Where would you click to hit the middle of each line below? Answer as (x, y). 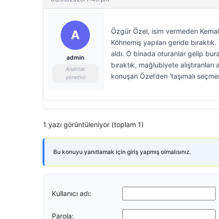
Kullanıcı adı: (72, 193)
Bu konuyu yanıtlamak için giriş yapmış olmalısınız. (122, 152)
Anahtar (75, 69)
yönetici (75, 77)
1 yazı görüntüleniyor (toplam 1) (93, 124)
